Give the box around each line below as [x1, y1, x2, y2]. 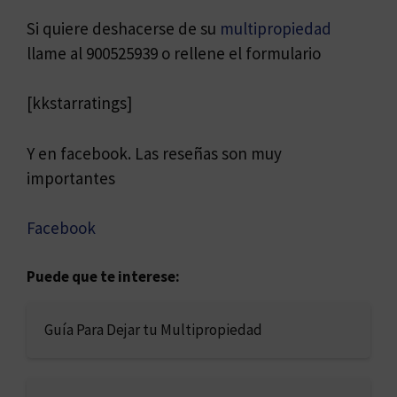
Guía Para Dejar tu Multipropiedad [44, 319, 262, 339]
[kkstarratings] [27, 92, 132, 114]
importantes [27, 167, 115, 189]
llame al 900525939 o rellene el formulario [27, 42, 321, 64]
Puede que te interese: [27, 266, 180, 286]
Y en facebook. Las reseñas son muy [27, 142, 282, 164]
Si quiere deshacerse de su [27, 17, 220, 39]
